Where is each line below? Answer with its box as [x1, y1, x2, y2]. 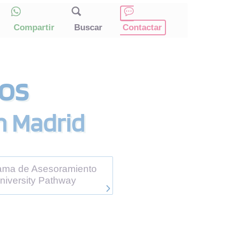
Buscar [71, 23, 102, 32]
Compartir [11, 23, 54, 32]
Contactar [120, 23, 162, 32]
